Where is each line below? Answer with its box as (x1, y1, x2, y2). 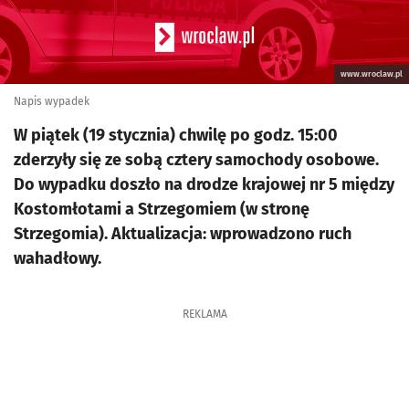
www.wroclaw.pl (341, 69, 403, 79)
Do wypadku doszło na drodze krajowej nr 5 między (14, 174, 394, 194)
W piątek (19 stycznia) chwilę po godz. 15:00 (14, 125, 338, 145)
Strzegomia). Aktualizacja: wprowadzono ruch (14, 224, 351, 244)
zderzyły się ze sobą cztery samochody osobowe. (14, 150, 379, 170)
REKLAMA (182, 308, 227, 320)
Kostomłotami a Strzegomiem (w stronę (14, 199, 309, 219)
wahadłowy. (14, 248, 101, 268)
